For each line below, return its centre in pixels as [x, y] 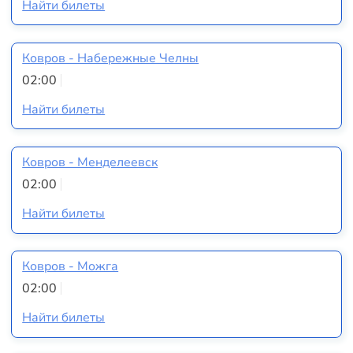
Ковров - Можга [71, 267]
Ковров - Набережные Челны [111, 59]
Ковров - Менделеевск [90, 163]
